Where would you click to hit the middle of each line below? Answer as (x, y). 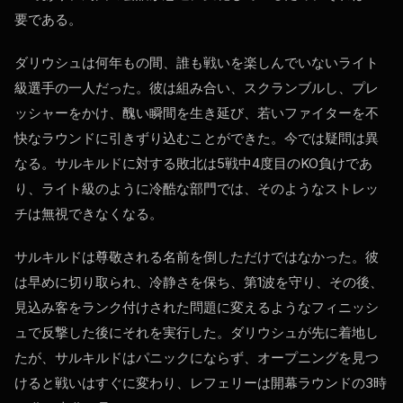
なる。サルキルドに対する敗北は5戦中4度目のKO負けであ (193, 164)
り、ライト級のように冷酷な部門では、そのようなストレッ (197, 189)
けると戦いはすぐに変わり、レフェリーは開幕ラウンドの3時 (201, 383)
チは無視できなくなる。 (89, 214)
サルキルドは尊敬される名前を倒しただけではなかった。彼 (197, 257)
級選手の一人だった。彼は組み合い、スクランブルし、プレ (197, 88)
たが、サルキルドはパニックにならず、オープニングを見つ (197, 358)
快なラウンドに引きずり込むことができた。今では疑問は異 (197, 139)
